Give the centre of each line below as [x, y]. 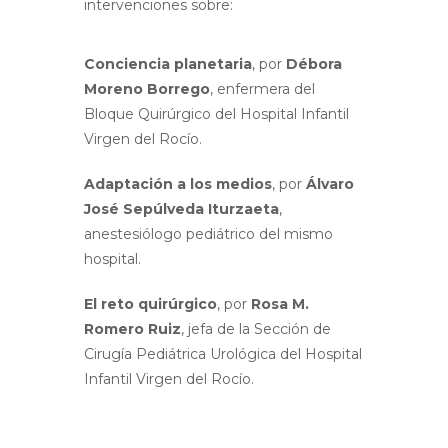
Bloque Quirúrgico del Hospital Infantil [216, 114]
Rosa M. [280, 304]
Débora [314, 64]
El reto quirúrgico [150, 304]
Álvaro [330, 184]
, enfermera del [262, 89]
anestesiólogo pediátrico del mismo [208, 234]
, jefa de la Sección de [256, 329]
